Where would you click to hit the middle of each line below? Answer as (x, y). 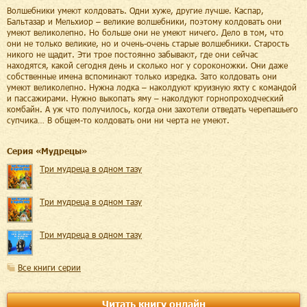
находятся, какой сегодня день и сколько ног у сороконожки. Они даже (147, 65)
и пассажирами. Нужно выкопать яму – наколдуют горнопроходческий (145, 98)
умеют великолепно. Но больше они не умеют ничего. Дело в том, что (145, 32)
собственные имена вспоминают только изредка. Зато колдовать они (142, 76)
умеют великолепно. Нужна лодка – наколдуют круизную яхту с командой (152, 87)
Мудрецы (61, 151)
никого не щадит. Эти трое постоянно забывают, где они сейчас (133, 54)
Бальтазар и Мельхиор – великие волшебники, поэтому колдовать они (144, 21)
